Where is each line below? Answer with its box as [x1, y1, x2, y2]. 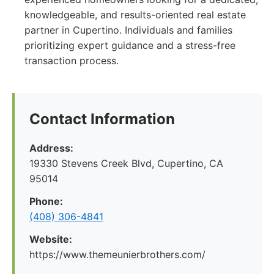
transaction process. [24, 54, 119, 67]
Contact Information [29, 110, 175, 128]
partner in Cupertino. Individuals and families [24, 24, 232, 36]
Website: [29, 233, 72, 245]
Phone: [29, 195, 63, 207]
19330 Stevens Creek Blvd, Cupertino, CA [29, 157, 223, 169]
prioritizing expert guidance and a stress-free [24, 39, 235, 51]
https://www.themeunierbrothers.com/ [29, 248, 206, 261]
